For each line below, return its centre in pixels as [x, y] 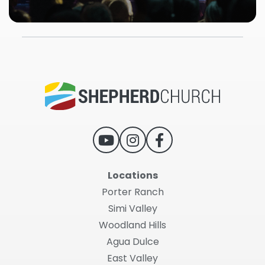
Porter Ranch [132, 192]
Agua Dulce [132, 242]
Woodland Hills [132, 225]
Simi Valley [132, 209]
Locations [132, 176]
